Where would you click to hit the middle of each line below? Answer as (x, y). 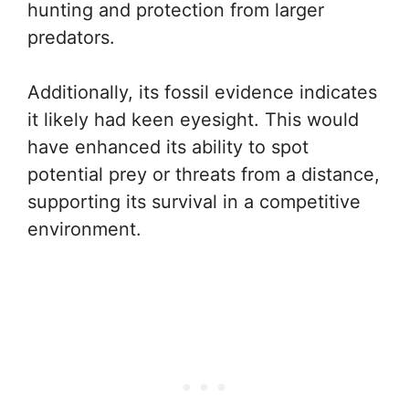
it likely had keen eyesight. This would (193, 120)
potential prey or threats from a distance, (204, 174)
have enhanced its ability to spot (168, 147)
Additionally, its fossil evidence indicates (202, 92)
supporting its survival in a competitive (194, 202)
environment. (84, 229)
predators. (71, 37)
